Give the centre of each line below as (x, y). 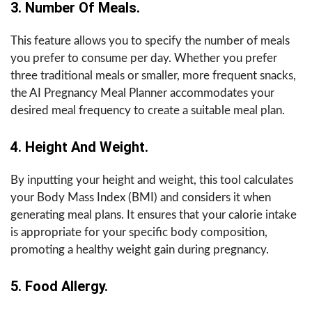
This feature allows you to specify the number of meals (150, 40)
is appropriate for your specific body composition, (139, 232)
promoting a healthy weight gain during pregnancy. (140, 249)
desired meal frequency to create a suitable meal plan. (148, 110)
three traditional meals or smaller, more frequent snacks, (153, 75)
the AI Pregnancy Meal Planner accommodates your (142, 93)
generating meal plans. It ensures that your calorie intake (154, 214)
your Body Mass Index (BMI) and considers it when (141, 197)
